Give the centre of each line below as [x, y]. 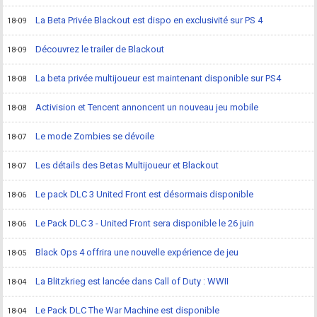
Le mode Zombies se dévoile [95, 137]
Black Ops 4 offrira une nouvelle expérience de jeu [137, 253]
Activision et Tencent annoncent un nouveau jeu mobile [147, 108]
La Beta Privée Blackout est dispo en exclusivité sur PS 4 [149, 21]
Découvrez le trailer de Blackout [100, 50]
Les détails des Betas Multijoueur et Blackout [127, 166]
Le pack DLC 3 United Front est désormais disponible [145, 195]
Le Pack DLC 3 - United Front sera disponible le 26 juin [145, 224]
